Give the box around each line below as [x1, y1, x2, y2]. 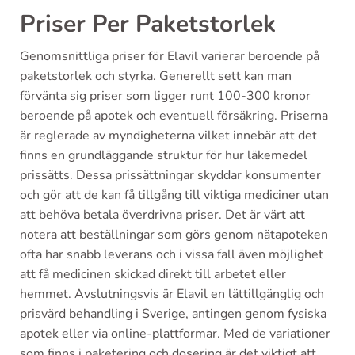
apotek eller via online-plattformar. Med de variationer [20, 325, 330, 342]
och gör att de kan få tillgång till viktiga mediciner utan [20, 186, 329, 204]
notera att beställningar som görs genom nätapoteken [20, 226, 328, 243]
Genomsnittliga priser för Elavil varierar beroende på [20, 48, 319, 65]
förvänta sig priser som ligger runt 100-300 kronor [20, 87, 311, 105]
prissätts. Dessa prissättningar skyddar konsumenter [20, 166, 321, 184]
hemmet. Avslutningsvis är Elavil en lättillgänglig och [20, 285, 324, 303]
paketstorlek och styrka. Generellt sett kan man [20, 67, 292, 85]
